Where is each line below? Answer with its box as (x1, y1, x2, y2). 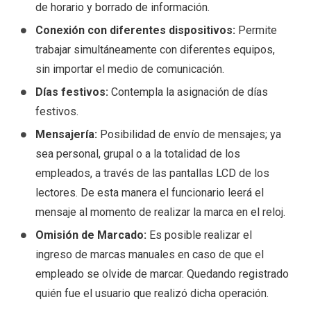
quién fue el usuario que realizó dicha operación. (35, 287, 269, 301)
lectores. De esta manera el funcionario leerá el (35, 186, 264, 200)
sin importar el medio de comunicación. (35, 62, 224, 76)
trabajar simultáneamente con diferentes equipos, (35, 43, 275, 57)
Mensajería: (35, 128, 97, 142)
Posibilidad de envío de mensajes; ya (96, 128, 281, 142)
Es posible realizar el (146, 228, 252, 242)
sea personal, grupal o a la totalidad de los (35, 147, 240, 161)
